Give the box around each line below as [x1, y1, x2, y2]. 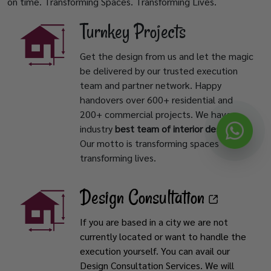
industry [80, 122, 115, 135]
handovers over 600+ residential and [80, 93, 233, 106]
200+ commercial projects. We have [80, 108, 232, 121]
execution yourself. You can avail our [80, 244, 230, 258]
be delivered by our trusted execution [80, 64, 238, 77]
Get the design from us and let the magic [80, 50, 253, 63]
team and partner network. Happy [80, 79, 221, 92]
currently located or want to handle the [80, 230, 246, 243]
